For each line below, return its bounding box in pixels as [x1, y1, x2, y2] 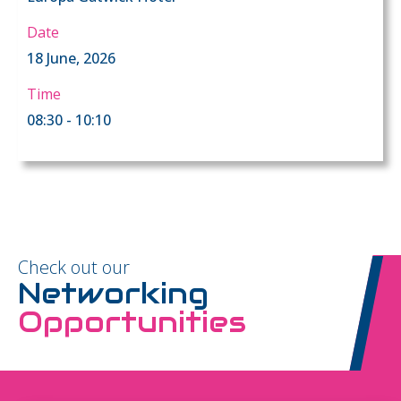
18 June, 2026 [27, 47, 115, 68]
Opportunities [18, 303, 246, 340]
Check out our [18, 254, 130, 279]
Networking [18, 274, 209, 311]
